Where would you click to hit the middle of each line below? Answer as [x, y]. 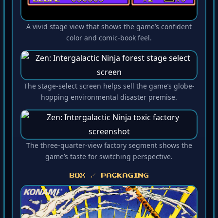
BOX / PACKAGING [109, 178]
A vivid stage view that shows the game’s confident [109, 29]
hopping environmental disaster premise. [109, 99]
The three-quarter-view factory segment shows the [109, 147]
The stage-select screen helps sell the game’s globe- [109, 88]
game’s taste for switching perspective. [109, 159]
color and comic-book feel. [109, 40]
